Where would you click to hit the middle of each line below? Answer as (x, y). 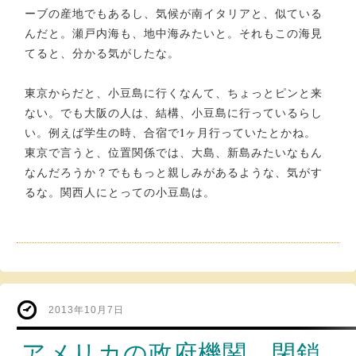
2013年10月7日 (86, 310)
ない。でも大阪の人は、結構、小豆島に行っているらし (174, 112)
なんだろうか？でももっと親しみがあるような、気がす (174, 172)
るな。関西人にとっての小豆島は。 (120, 192)
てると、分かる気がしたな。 (102, 53)
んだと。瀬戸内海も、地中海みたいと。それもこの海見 (174, 33)
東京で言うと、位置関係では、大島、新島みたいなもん (174, 152)
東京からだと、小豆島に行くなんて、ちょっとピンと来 (174, 93)
